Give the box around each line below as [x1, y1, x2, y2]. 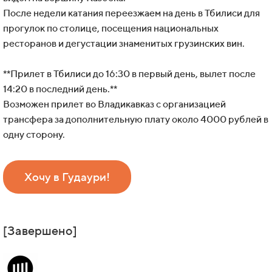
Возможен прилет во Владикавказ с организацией [3, 98, 226, 110]
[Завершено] [3, 223, 77, 238]
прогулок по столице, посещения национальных [3, 22, 219, 35]
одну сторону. [3, 129, 65, 141]
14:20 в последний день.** [3, 83, 117, 95]
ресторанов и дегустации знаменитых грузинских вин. [3, 38, 245, 50]
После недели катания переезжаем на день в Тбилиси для [3, 7, 260, 19]
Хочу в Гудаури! [24, 170, 110, 184]
